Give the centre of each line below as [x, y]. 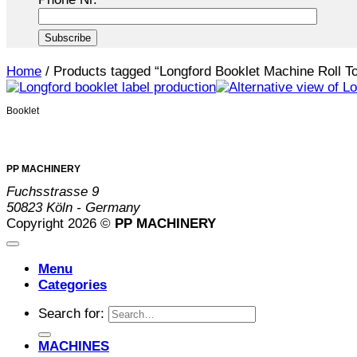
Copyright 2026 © [61, 223]
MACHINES [74, 347]
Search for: [71, 314]
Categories [73, 284]
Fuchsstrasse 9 [53, 191]
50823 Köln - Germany [73, 207]
